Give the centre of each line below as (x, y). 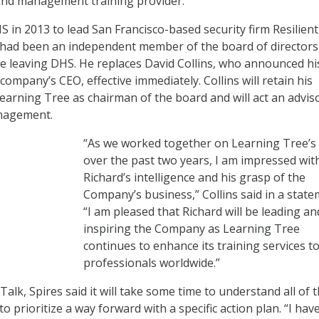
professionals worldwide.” (152, 263)
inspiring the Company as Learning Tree (192, 229)
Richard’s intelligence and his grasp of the (194, 177)
